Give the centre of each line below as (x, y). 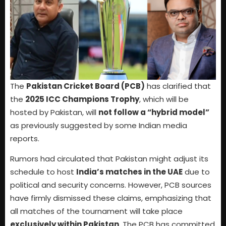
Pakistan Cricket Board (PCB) (86, 86)
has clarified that (178, 86)
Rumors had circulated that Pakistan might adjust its (109, 159)
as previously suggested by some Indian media (99, 126)
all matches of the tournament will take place (96, 211)
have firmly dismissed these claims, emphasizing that (111, 198)
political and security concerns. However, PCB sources (111, 185)
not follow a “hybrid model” (154, 112)
